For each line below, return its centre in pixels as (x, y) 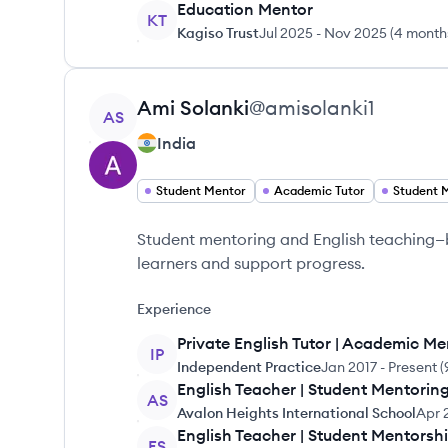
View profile (132, 104)
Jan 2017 (349, 367)
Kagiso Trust (218, 33)
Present (412, 367)
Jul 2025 (286, 33)
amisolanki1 (320, 107)
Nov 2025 (355, 33)
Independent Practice (249, 367)
